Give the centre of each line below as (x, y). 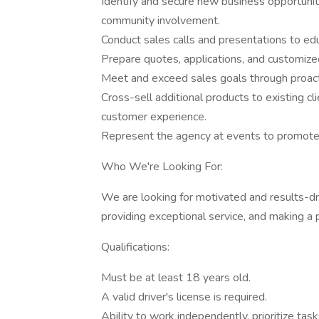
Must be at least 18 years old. (176, 278)
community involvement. (161, 21)
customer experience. (154, 117)
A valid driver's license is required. (184, 297)
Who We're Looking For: (162, 167)
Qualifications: (135, 247)
